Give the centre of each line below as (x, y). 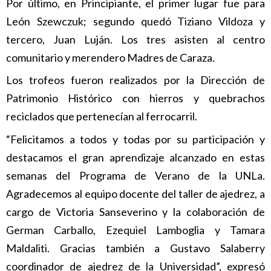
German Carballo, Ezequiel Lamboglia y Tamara (135, 230)
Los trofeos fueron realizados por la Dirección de (135, 80)
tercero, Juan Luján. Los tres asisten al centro (135, 40)
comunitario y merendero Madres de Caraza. (110, 58)
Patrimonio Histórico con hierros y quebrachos (135, 98)
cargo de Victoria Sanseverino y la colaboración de (135, 211)
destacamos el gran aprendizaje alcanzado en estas (135, 157)
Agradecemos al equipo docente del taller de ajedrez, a (135, 193)
